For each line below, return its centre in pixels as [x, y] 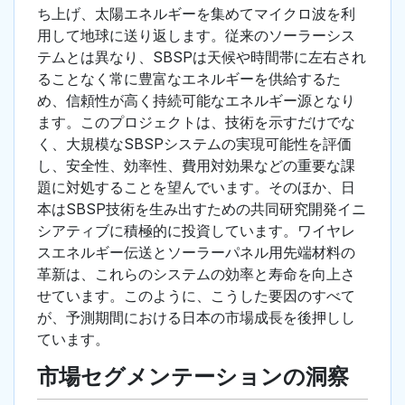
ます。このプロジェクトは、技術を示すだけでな [196, 122]
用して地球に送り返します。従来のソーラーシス [196, 36]
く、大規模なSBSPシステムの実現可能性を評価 [194, 144]
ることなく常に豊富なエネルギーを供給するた [189, 79]
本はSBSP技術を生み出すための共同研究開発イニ [202, 209]
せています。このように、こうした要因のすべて [196, 296]
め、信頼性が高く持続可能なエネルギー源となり [196, 101]
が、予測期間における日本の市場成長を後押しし [196, 318]
